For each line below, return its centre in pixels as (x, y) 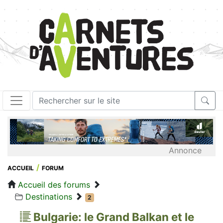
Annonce (185, 150)
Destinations (49, 196)
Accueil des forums (54, 184)
